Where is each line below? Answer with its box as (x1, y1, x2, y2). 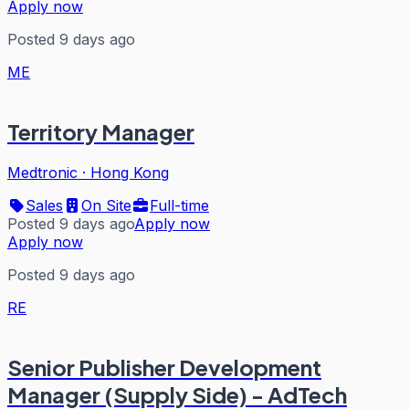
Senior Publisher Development (7, 353, 321, 382)
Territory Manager (7, 118, 194, 146)
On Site (81, 196, 131, 215)
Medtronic (7, 163, 78, 183)
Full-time (150, 196, 209, 215)
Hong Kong (90, 163, 169, 183)
